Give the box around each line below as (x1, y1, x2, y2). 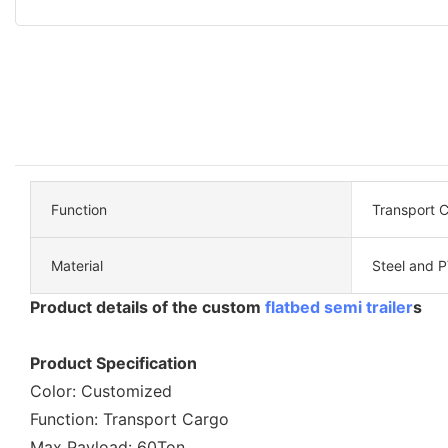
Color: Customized (30, 380, 172, 401)
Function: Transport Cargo (30, 408, 229, 429)
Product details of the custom (30, 296, 265, 317)
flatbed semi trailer (265, 296, 413, 317)
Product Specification (30, 352, 197, 373)
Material (51, 256, 103, 274)
